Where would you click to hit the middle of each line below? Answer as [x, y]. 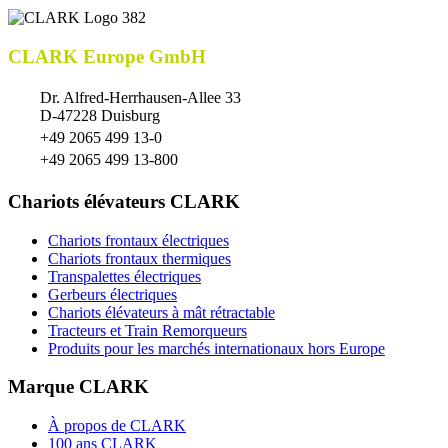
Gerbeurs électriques [112, 294]
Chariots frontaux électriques [138, 240]
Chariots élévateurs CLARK [124, 202]
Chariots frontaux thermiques [139, 258]
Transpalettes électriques [124, 276]
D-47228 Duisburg [100, 116]
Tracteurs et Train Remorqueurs [147, 330]
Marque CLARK [78, 387]
